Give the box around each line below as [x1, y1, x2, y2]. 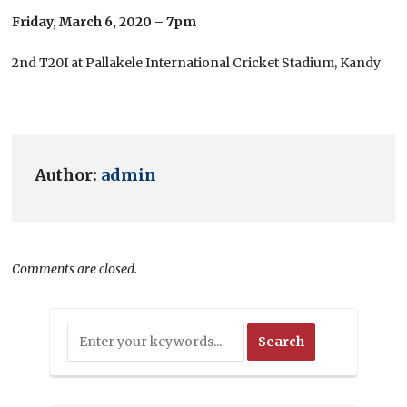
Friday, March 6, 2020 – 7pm [12, 13, 197, 30]
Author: [35, 164, 102, 185]
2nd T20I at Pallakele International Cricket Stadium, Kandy [12, 54, 382, 71]
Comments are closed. [12, 260, 138, 277]
